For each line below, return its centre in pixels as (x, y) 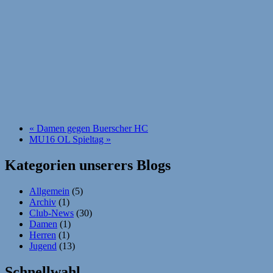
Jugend (43, 246)
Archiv (43, 202)
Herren (43, 235)
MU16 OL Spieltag (68, 140)
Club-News (51, 213)
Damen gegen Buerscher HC (91, 129)
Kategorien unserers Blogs (88, 165)
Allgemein (49, 191)
